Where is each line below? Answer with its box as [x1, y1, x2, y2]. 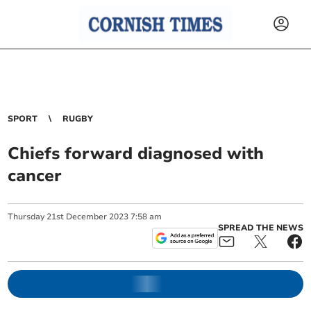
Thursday [8, 211, 45, 222]
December [66, 211, 108, 222]
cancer [8, 165, 62, 187]
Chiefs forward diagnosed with [8, 142, 264, 165]
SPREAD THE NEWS [217, 222, 303, 233]
